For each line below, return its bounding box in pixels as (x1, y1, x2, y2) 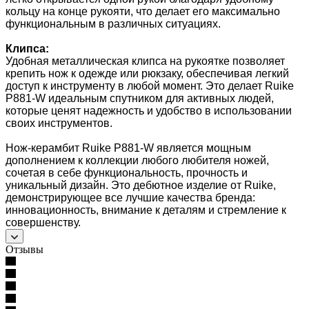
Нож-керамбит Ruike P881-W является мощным (6, 141, 251, 154)
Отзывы (6, 243, 43, 255)
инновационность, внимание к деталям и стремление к (6, 203, 286, 216)
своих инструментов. (6, 117, 112, 129)
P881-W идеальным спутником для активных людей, (6, 92, 274, 104)
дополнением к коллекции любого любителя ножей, (6, 154, 269, 166)
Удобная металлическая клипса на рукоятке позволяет (6, 54, 285, 67)
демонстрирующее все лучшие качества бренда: (6, 191, 255, 203)
